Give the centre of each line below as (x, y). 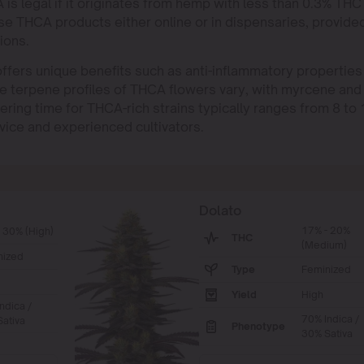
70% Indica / (330, 319)
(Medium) (324, 245)
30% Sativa (327, 334)
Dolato (220, 210)
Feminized (326, 269)
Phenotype (258, 326)
